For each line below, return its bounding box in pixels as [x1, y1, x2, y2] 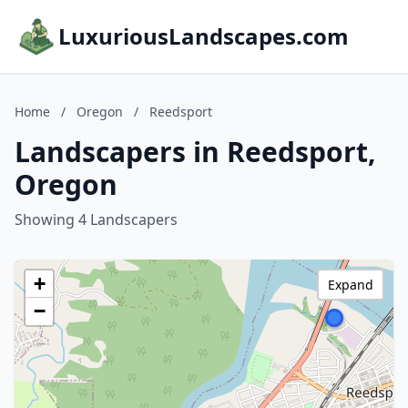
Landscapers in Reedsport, [15, 133, 376, 170]
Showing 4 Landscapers [15, 209, 178, 229]
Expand [328, 276, 373, 293]
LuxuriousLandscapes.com [58, 21, 349, 51]
